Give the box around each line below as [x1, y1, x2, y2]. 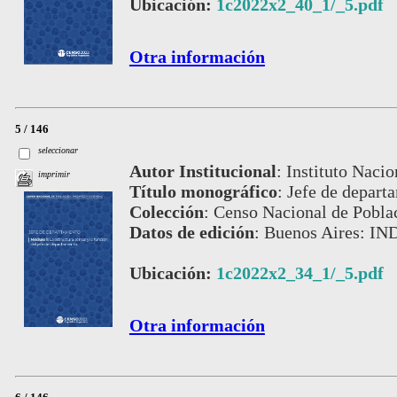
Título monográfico [128, 181, 277, 201]
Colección [128, 201, 204, 222]
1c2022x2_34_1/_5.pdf [215, 262, 384, 283]
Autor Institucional [128, 160, 276, 181]
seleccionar [38, 145, 79, 156]
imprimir [38, 169, 71, 180]
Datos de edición [128, 222, 254, 242]
